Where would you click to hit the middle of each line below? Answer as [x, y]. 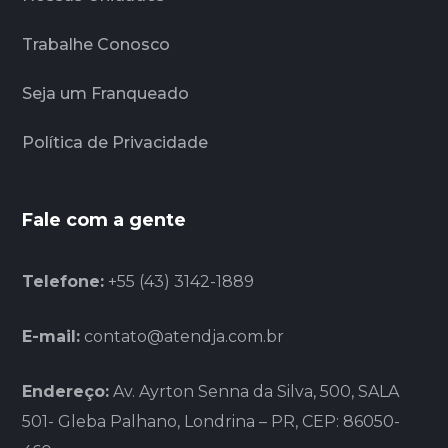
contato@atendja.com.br [184, 337]
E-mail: [51, 337]
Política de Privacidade [115, 143]
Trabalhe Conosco [96, 45]
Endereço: [66, 392]
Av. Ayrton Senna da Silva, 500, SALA [254, 392]
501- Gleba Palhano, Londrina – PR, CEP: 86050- [211, 422]
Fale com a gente [104, 220]
